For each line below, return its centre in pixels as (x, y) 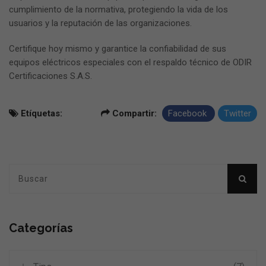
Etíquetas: (40, 113)
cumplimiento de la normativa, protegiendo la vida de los (118, 9)
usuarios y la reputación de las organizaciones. (100, 23)
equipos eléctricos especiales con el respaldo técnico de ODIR (130, 62)
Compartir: (134, 113)
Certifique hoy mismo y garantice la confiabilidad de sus (118, 49)
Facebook (189, 113)
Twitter (237, 113)
